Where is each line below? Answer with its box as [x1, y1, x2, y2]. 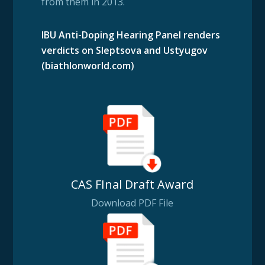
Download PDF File [91, 196, 174, 209]
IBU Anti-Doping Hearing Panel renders [41, 28, 220, 41]
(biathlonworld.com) [41, 59, 134, 72]
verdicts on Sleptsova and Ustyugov [41, 43, 208, 57]
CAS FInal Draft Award [71, 176, 194, 192]
